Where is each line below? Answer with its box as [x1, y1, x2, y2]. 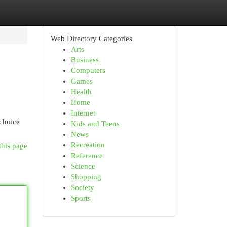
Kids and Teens [70, 120, 120, 128]
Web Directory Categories [50, 34, 132, 43]
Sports [70, 194, 91, 202]
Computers [70, 66, 105, 74]
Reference [70, 152, 103, 160]
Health [70, 88, 92, 96]
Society [70, 183, 94, 192]
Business [70, 56, 99, 64]
